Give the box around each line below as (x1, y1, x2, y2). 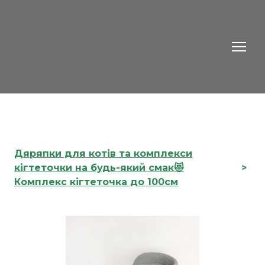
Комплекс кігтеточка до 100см (14, 176, 178, 188)
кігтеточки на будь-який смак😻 (14, 161, 184, 173)
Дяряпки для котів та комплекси (14, 147, 192, 159)
